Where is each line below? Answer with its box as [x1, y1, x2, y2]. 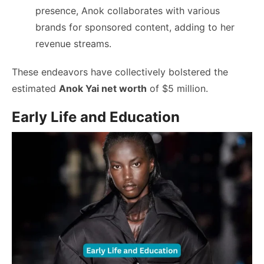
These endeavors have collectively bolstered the [12, 65, 228, 78]
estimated [12, 82, 59, 94]
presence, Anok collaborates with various [35, 4, 220, 16]
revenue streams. [35, 37, 111, 49]
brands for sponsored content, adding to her [35, 21, 235, 33]
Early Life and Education [12, 108, 180, 126]
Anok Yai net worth [59, 82, 147, 94]
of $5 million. [147, 82, 208, 94]
